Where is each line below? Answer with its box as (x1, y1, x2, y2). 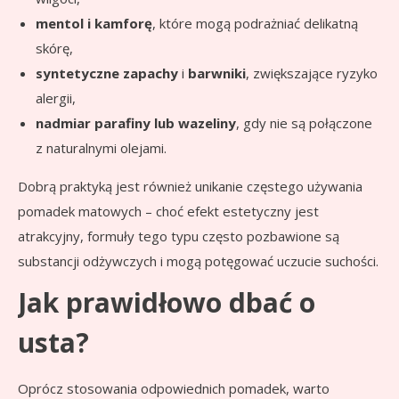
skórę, (36, 38, 73, 57)
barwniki (188, 63, 246, 82)
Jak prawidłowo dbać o (18, 283, 315, 321)
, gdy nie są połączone (236, 113, 372, 132)
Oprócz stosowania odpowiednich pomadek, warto (18, 379, 330, 397)
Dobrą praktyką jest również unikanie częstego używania (18, 176, 362, 195)
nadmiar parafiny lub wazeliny (36, 113, 236, 132)
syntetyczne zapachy (36, 63, 178, 82)
